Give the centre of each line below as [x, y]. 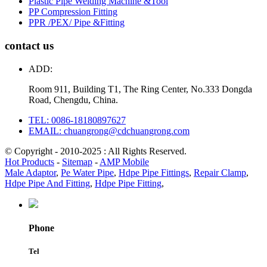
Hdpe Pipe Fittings [154, 172]
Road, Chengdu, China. [73, 100]
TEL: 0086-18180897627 [77, 120]
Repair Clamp [220, 172]
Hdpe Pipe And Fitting [47, 183]
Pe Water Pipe [87, 172]
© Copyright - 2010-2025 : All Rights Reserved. [96, 151]
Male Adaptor [30, 172]
